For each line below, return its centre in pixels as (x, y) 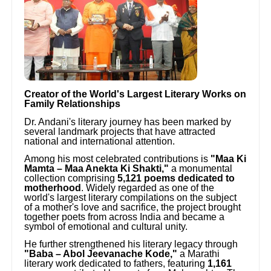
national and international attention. (100, 141)
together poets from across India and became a (125, 217)
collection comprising (71, 178)
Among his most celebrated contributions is (118, 158)
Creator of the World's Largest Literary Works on (135, 94)
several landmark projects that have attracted (120, 131)
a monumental (201, 168)
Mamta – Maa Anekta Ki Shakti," (97, 168)
